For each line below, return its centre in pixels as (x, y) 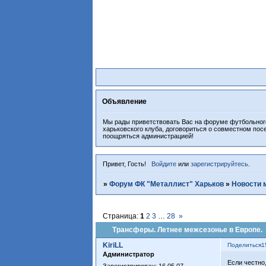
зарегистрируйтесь (219, 164)
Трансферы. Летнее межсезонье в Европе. (188, 230)
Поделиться (245, 245)
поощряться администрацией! (148, 136)
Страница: (122, 216)
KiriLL (113, 246)
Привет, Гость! (125, 164)
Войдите (164, 164)
